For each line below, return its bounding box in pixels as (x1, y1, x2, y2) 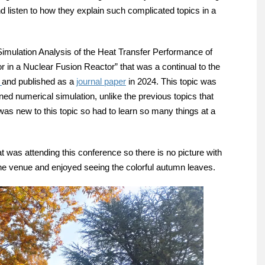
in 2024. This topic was (126, 76, 216, 86)
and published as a (2, 76, 76, 86)
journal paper (76, 76, 126, 86)
